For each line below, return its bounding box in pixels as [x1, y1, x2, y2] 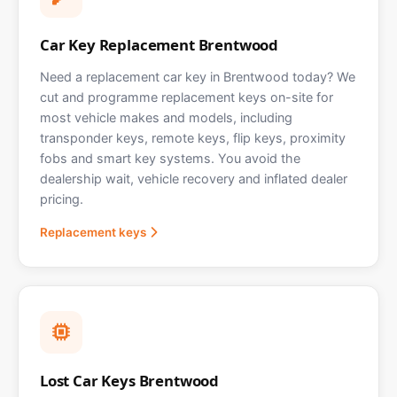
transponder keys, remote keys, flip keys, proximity [40, 130, 346, 146]
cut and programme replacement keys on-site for [40, 90, 333, 105]
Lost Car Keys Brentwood [40, 370, 220, 392]
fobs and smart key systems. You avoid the [40, 151, 300, 167]
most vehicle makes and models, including [40, 110, 292, 126]
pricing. [40, 191, 83, 207]
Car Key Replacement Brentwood [40, 35, 279, 56]
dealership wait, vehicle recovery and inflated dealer [40, 171, 347, 187]
